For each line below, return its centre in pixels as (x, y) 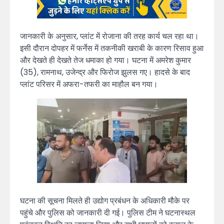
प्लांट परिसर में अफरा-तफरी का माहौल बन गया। (89, 84)
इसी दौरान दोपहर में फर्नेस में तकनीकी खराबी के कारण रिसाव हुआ (112, 48)
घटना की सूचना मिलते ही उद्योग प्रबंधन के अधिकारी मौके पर (105, 201)
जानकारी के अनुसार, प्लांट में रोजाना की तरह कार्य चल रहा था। (109, 36)
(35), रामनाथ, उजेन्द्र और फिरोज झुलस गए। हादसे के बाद (105, 72)
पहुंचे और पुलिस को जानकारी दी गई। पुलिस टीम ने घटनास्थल (108, 213)
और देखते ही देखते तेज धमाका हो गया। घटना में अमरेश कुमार (105, 60)
